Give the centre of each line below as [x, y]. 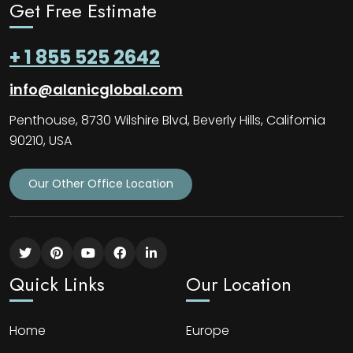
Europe [208, 330]
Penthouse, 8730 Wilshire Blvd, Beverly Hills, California [167, 120]
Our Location [239, 284]
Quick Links [57, 284]
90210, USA [41, 140]
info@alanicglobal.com [96, 89]
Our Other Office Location [101, 184]
